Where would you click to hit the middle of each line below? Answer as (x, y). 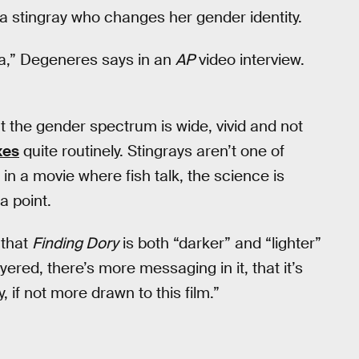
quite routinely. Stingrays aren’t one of (152, 151)
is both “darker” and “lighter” (220, 243)
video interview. (250, 59)
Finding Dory (75, 243)
